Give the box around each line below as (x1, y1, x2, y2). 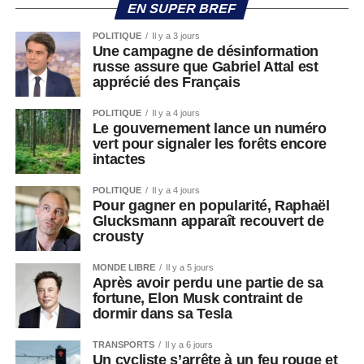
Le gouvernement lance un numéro (92, 120, 327, 136)
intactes (92, 151, 145, 167)
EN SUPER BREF (126, 2, 238, 15)
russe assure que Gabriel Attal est (92, 58, 318, 75)
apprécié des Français (92, 74, 240, 90)
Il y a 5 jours (165, 262, 214, 272)
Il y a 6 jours (164, 340, 213, 349)
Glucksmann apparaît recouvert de (92, 213, 324, 229)
